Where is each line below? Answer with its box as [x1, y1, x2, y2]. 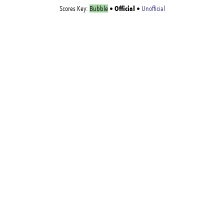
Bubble [89, 4, 108, 12]
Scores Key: [59, 4, 89, 12]
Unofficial [141, 4, 165, 12]
